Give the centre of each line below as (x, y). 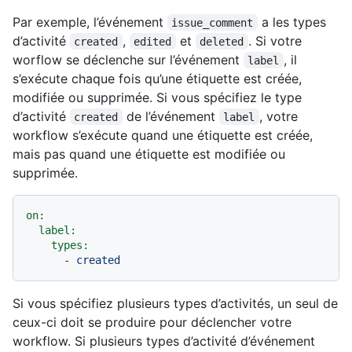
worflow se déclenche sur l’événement (128, 59)
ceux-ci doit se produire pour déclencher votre (152, 322)
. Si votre (277, 40)
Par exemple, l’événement (90, 22)
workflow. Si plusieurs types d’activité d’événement (164, 341)
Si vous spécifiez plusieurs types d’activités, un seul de (175, 303)
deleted (222, 41)
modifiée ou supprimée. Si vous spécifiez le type (157, 97)
